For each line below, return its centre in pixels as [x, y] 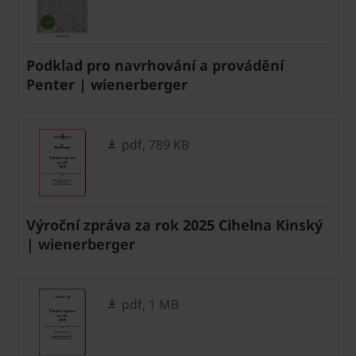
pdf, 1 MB [149, 304]
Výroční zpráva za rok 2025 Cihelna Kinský [174, 224]
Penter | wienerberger [107, 84]
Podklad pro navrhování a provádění [155, 65]
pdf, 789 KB [154, 144]
